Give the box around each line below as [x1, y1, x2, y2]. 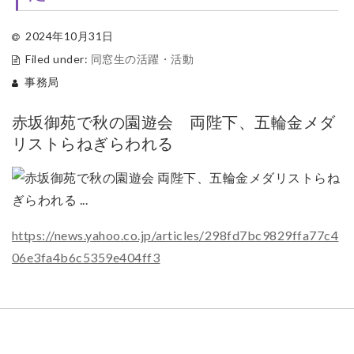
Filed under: [25, 51, 91, 66]
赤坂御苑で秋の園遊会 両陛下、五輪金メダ [11, 111, 336, 131]
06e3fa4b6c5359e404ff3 [11, 249, 160, 265]
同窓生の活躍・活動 [90, 51, 194, 66]
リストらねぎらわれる [11, 133, 174, 153]
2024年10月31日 [25, 28, 114, 43]
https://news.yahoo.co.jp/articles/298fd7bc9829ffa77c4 [11, 227, 339, 243]
